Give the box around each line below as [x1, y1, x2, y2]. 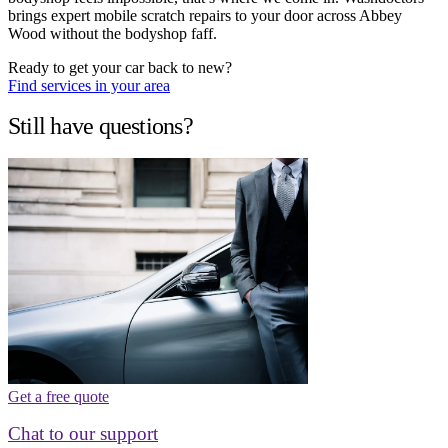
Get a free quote [8, 387, 109, 405]
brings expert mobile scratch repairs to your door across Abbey [8, 7, 402, 25]
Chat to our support [8, 422, 158, 444]
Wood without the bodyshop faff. [8, 25, 217, 43]
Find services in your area [8, 77, 170, 95]
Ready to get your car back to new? [8, 59, 232, 77]
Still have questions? [8, 112, 193, 139]
